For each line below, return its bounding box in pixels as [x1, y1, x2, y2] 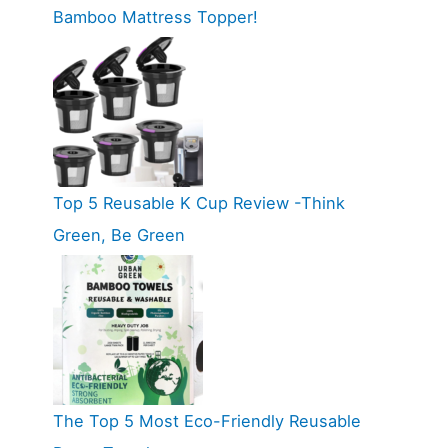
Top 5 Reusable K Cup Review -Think [52, 192, 345, 213]
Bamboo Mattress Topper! [52, 6, 258, 27]
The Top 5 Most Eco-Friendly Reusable [52, 410, 361, 431]
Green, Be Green [52, 224, 185, 245]
